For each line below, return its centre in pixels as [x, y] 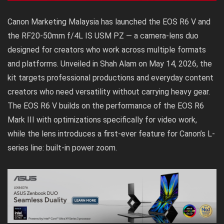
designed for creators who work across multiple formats [107, 50]
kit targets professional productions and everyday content [110, 78]
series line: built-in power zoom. [62, 148]
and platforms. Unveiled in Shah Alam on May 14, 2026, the [110, 64]
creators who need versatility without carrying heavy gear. [109, 92]
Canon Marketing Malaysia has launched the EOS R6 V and [109, 22]
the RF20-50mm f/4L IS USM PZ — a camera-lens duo [103, 36]
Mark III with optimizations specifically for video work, [102, 120]
